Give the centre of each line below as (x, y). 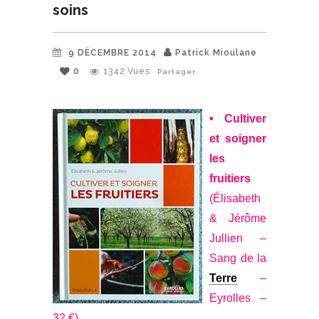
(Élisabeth (235, 198)
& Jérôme (238, 218)
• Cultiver (238, 118)
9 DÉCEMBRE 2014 (113, 52)
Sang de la (238, 258)
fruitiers (230, 178)
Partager (177, 71)
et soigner (238, 138)
